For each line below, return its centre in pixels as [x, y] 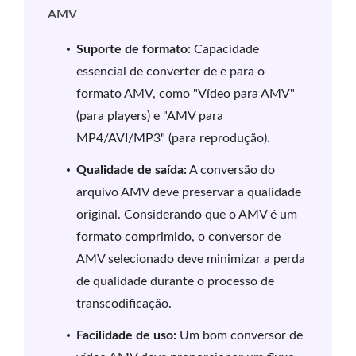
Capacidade [225, 50]
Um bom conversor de [240, 336]
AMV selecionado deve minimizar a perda [191, 259]
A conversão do [231, 170]
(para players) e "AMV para [150, 116]
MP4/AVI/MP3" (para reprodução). [173, 139]
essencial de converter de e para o [170, 72]
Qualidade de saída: [132, 170]
